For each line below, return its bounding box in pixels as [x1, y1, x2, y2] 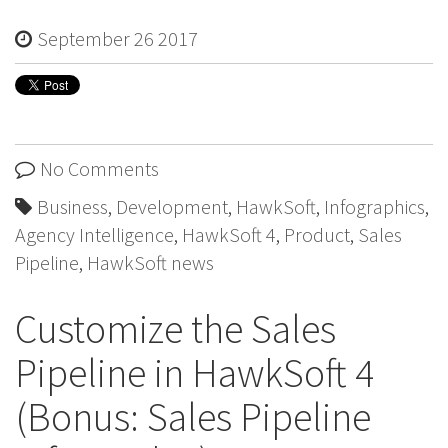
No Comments [40, 156, 159, 181]
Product [284, 222, 350, 247]
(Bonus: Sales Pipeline [15, 392, 371, 442]
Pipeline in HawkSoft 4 [15, 348, 374, 398]
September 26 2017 [37, 26, 198, 51]
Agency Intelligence [15, 222, 174, 247]
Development [116, 194, 228, 219]
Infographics [324, 194, 425, 219]
